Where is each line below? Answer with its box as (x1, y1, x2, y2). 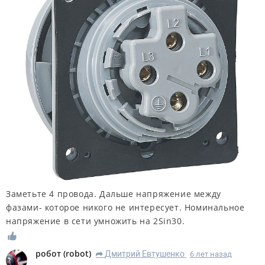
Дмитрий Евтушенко (105, 248, 185, 258)
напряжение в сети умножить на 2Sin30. (6, 215, 185, 227)
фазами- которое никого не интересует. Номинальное (6, 201, 245, 213)
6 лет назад (190, 249, 232, 258)
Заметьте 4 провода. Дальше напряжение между (6, 188, 221, 199)
